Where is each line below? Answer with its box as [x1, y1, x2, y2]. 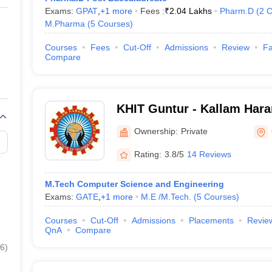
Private [180, 126, 208, 136]
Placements [188, 216, 234, 225]
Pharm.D [219, 6, 254, 16]
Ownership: [134, 126, 178, 136]
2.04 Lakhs [169, 6, 212, 16]
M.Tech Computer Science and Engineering [44, 179, 224, 189]
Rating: [134, 149, 161, 159]
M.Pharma [44, 19, 85, 29]
